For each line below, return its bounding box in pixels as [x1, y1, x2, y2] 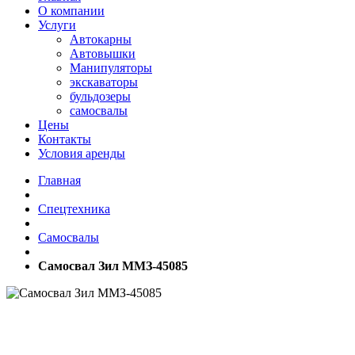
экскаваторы [70, 75, 138, 89]
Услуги [38, 18, 76, 32]
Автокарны [70, 32, 132, 46]
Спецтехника [38, 202, 110, 216]
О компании [38, 4, 105, 17]
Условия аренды [38, 147, 125, 160]
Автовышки [70, 47, 136, 60]
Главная [38, 174, 81, 187]
